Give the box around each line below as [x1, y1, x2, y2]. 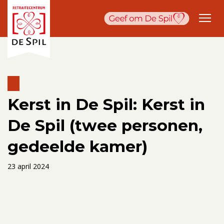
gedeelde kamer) [7, 136, 147, 156]
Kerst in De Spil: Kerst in [7, 94, 205, 114]
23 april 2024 [7, 161, 49, 171]
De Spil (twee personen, [7, 115, 202, 135]
